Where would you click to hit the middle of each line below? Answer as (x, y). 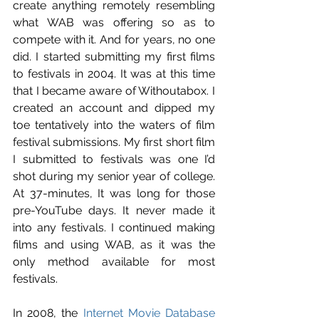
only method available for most (114, 261)
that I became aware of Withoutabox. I (114, 90)
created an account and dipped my (114, 108)
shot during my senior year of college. (114, 176)
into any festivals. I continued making (114, 227)
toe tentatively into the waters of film (114, 125)
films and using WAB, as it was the (114, 244)
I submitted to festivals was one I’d (114, 159)
